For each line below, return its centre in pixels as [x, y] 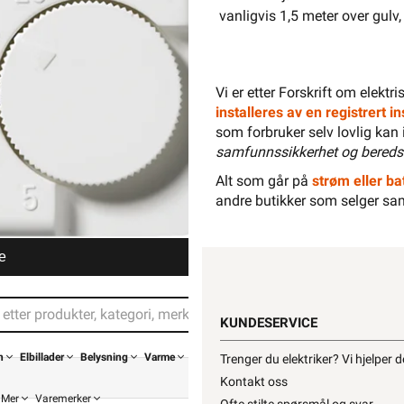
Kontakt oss [254, 381]
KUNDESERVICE [269, 323]
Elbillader [42, 357]
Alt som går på [264, 181]
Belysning [104, 357]
